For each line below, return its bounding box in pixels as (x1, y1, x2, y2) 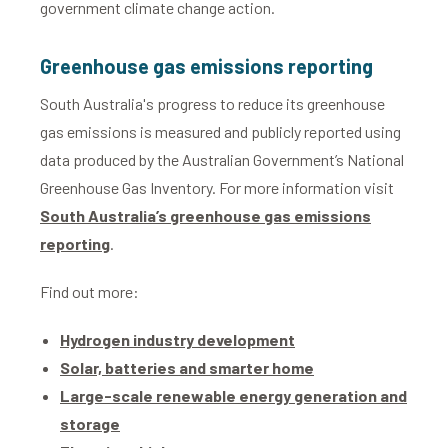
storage (60, 414, 120, 433)
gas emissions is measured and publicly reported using (40, 122, 401, 141)
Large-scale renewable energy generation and (60, 386, 407, 405)
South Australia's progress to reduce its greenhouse (40, 94, 385, 113)
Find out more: (40, 282, 142, 301)
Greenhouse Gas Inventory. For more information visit (40, 178, 394, 197)
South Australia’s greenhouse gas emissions (40, 206, 371, 225)
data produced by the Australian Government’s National (40, 150, 404, 169)
